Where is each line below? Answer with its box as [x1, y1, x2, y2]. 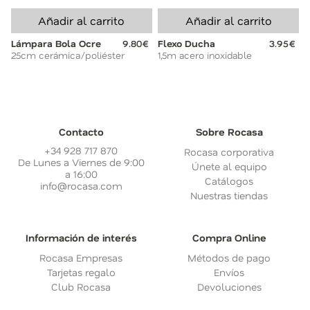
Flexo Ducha [158, 37, 216, 50]
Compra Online [192, 231, 266, 245]
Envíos [214, 266, 244, 280]
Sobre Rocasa [195, 125, 263, 139]
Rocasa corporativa [184, 145, 274, 159]
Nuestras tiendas [190, 189, 268, 203]
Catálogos [205, 174, 253, 188]
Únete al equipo [191, 160, 267, 174]
